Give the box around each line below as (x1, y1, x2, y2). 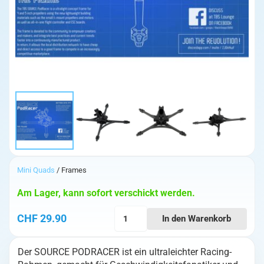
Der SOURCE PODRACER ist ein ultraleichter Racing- (18, 246, 232, 258)
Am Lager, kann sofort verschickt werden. (17, 187, 196, 199)
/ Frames (55, 165, 87, 174)
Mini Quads (17, 165, 55, 174)
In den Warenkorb (162, 213, 232, 224)
